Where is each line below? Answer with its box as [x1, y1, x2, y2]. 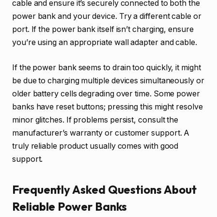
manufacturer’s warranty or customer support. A [12, 128, 190, 138]
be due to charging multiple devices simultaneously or [12, 76, 204, 85]
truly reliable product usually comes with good [12, 141, 179, 151]
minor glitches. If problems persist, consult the [12, 115, 179, 124]
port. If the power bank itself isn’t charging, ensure [12, 25, 194, 34]
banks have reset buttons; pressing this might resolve [12, 102, 203, 111]
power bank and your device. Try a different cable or [12, 12, 201, 21]
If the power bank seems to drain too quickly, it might [12, 62, 201, 72]
